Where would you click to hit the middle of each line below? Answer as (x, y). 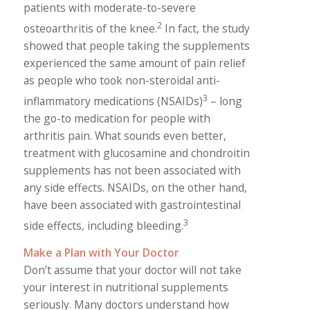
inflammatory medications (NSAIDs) (113, 101)
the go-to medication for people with (117, 119)
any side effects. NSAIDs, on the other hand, (135, 188)
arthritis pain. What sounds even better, (125, 136)
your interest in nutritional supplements (126, 287)
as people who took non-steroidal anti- (121, 81)
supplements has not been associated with (132, 171)
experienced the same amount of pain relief (134, 63)
